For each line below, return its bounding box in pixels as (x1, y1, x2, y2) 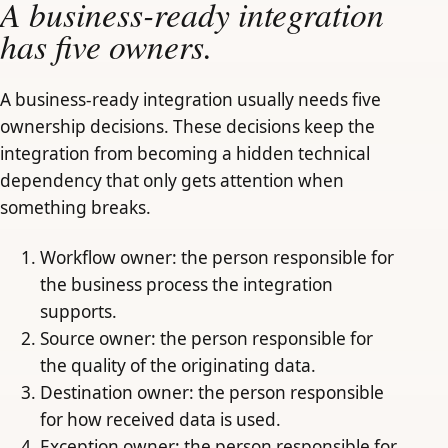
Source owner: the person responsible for (40, 326, 373, 350)
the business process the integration (40, 272, 333, 296)
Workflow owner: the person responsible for (40, 245, 394, 269)
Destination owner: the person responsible (40, 380, 384, 404)
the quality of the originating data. (40, 353, 316, 377)
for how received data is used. (40, 407, 281, 431)
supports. (40, 299, 117, 323)
